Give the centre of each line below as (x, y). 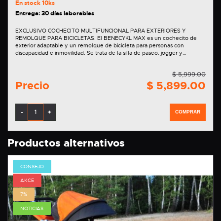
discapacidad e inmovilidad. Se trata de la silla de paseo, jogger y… (101, 53)
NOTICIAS (32, 208)
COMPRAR (188, 111)
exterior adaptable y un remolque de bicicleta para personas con (100, 45)
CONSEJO (32, 166)
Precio (32, 85)
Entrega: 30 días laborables (55, 13)
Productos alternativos (66, 143)
